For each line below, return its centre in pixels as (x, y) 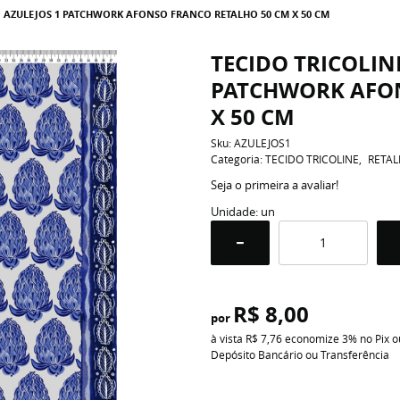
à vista (228, 338)
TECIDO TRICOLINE (312, 159)
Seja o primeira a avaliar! (274, 185)
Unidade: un (242, 212)
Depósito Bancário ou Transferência (300, 354)
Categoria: (236, 159)
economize (312, 338)
